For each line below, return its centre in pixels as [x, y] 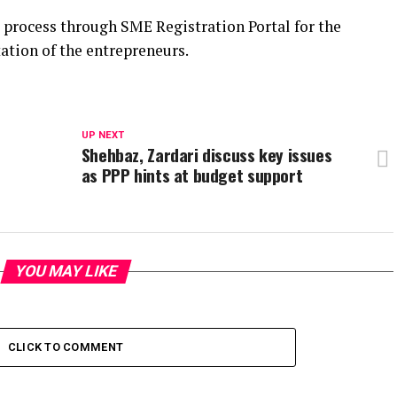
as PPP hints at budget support [192, 175]
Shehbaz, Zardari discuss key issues [206, 155]
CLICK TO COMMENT [66, 347]
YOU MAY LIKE [66, 272]
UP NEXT [102, 136]
